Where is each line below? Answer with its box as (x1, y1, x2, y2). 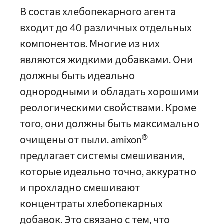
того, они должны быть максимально (20, 117, 199, 129)
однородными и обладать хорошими (20, 85, 199, 97)
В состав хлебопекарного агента (20, 5, 176, 17)
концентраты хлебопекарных (20, 197, 163, 209)
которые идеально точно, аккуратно (20, 165, 196, 177)
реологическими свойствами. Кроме (20, 101, 196, 113)
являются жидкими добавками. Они (20, 53, 193, 65)
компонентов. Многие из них (20, 37, 160, 49)
